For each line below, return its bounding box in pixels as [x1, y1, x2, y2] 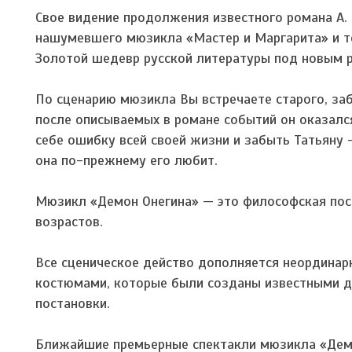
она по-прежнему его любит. [35, 151, 218, 169]
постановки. [35, 294, 110, 312]
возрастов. [35, 212, 103, 230]
